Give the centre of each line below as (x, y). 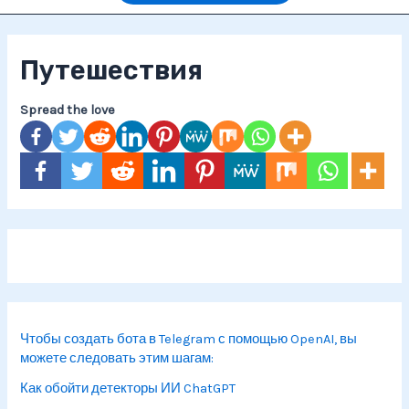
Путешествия (112, 70)
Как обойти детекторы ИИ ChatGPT (128, 388)
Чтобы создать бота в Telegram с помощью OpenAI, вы (189, 339)
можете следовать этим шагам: (117, 358)
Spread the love (68, 110)
